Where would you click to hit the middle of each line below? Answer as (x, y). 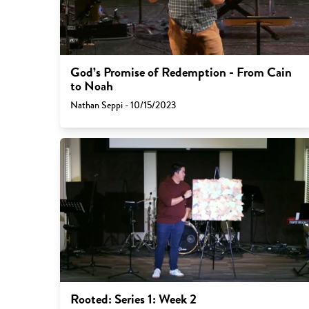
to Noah (91, 87)
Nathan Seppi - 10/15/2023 (123, 106)
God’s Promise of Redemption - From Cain (181, 73)
